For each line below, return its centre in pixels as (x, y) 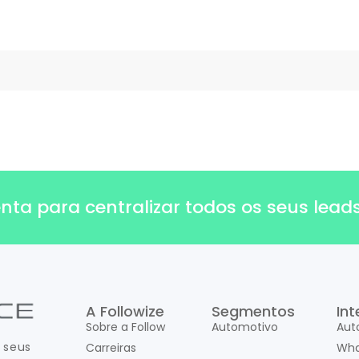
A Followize (125, 311)
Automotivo (244, 327)
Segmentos (253, 311)
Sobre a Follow (125, 327)
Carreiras (111, 347)
